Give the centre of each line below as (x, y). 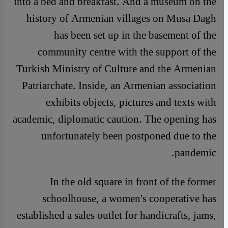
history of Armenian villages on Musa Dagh (121, 18)
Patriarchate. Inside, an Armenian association (119, 85)
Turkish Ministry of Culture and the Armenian (116, 69)
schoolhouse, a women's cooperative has (129, 198)
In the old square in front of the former (133, 182)
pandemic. (195, 153)
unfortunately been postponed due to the (129, 136)
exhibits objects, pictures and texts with (131, 102)
